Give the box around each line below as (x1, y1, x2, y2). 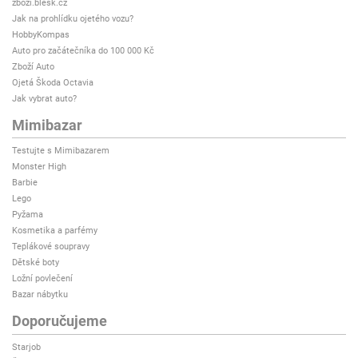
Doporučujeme (12, 312, 107, 330)
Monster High (12, 161, 66, 173)
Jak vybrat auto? (12, 93, 77, 104)
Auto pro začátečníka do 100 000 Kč (12, 45, 154, 56)
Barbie (12, 177, 38, 189)
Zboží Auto (12, 61, 54, 72)
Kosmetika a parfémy (12, 225, 97, 237)
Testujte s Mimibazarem (12, 145, 109, 157)
